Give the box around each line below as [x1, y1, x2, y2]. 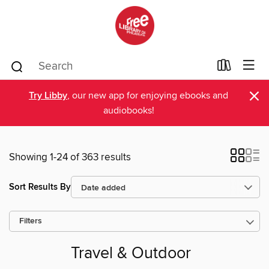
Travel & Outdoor [71, 244, 191, 264]
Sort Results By [9, 181, 71, 193]
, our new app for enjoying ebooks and [67, 89, 228, 101]
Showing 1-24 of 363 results [9, 151, 131, 164]
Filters [19, 216, 42, 226]
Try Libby [29, 89, 67, 102]
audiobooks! [103, 104, 154, 116]
